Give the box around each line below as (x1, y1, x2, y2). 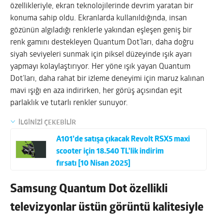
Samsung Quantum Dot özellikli (10, 183, 168, 195)
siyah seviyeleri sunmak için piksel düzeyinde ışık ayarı (10, 50, 192, 59)
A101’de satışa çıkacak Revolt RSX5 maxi (56, 135, 190, 143)
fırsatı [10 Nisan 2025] (56, 159, 131, 168)
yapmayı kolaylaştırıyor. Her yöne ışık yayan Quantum (10, 62, 191, 71)
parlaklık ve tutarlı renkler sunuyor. (10, 99, 128, 107)
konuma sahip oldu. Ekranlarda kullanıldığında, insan (10, 14, 187, 22)
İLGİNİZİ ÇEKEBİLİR (18, 119, 77, 126)
